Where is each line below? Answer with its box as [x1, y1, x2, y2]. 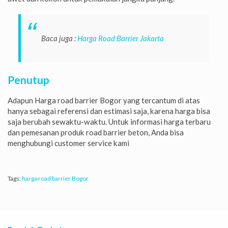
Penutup [8, 73, 49, 87]
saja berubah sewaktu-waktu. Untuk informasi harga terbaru [8, 117, 211, 127]
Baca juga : [41, 34, 77, 43]
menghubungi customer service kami [8, 138, 129, 148]
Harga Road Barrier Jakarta [77, 34, 164, 43]
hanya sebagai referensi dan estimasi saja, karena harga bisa [8, 106, 210, 116]
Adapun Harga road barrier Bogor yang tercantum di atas [8, 96, 200, 105]
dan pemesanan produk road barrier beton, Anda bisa [8, 128, 184, 137]
